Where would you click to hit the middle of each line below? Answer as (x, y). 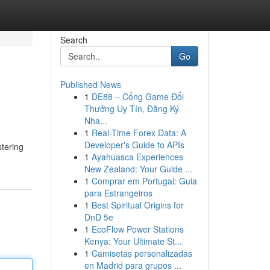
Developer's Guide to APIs (134, 145)
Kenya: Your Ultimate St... (133, 241)
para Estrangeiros (118, 193)
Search (74, 40)
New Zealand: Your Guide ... (138, 169)
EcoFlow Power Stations (137, 229)
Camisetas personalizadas (142, 253)
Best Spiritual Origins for (137, 205)
